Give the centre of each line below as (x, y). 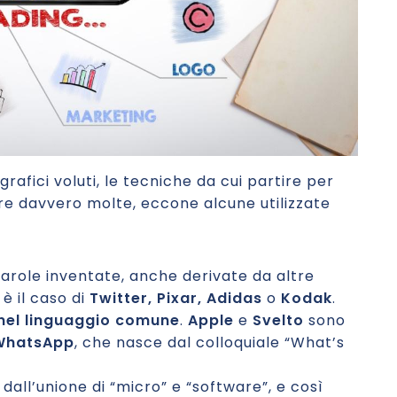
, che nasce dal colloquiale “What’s (210, 343)
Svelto (278, 320)
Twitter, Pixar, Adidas (178, 298)
